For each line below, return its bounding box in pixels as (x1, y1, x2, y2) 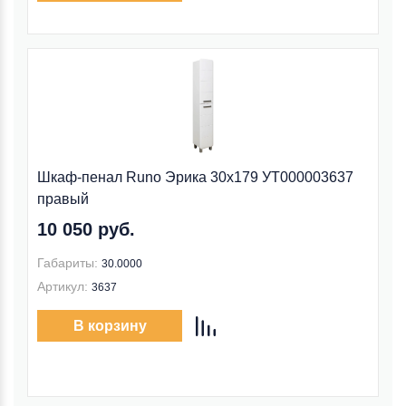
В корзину (72, 318, 147, 333)
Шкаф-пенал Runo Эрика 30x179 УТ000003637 (37, 169, 353, 185)
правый (37, 191, 89, 207)
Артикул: (37, 279, 88, 294)
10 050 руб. (37, 219, 135, 239)
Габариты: (37, 256, 98, 270)
